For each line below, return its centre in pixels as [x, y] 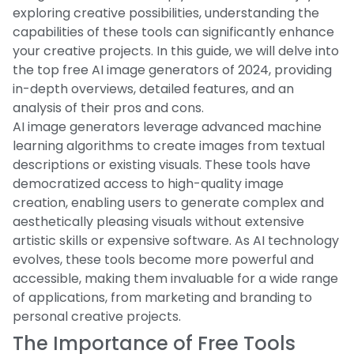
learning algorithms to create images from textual [169, 145]
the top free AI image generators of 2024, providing [172, 70]
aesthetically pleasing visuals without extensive [158, 221]
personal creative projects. [97, 316]
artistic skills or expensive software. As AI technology [176, 240]
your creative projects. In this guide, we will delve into [176, 51]
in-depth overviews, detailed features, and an [153, 88]
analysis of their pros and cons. [108, 107]
